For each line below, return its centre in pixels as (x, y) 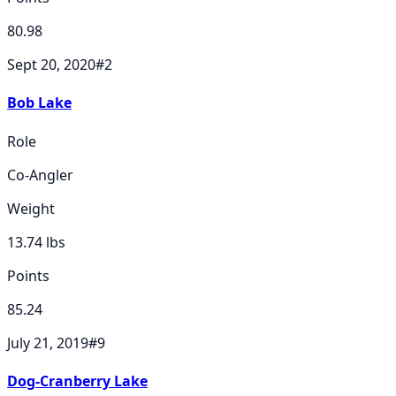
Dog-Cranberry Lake (77, 381)
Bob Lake (39, 103)
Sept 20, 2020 (51, 65)
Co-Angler (40, 175)
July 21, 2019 (48, 343)
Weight (31, 208)
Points (28, 275)
